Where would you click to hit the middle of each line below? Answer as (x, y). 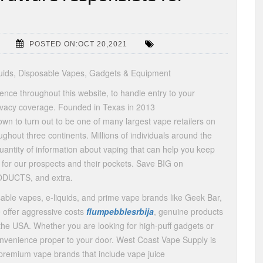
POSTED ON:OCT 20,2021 (78, 44)
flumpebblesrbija (120, 211)
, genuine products (188, 211)
